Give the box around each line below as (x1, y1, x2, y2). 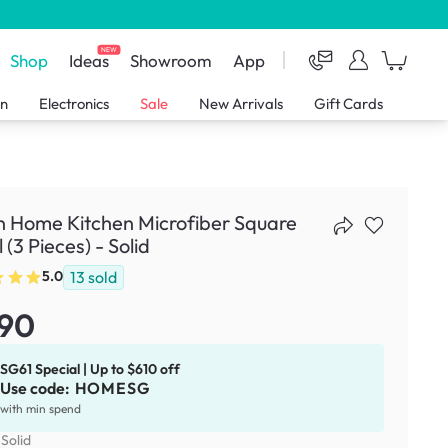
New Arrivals (199, 94, 284, 114)
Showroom (130, 49, 213, 71)
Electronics (39, 94, 110, 114)
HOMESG (74, 378, 150, 399)
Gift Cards (313, 94, 383, 114)
